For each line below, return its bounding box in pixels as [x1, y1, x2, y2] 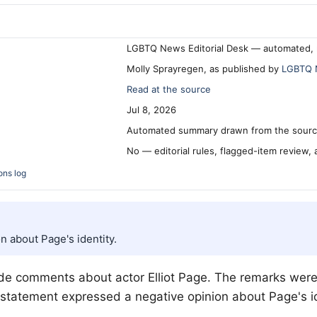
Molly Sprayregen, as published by [127, 63, 282, 75]
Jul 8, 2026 [127, 104, 176, 116]
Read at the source [127, 83, 211, 96]
